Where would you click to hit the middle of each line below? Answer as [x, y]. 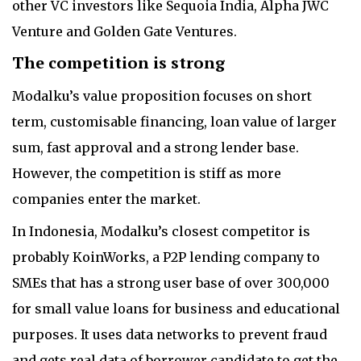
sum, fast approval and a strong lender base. [156, 147]
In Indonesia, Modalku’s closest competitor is [161, 231]
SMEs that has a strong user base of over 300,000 [171, 283]
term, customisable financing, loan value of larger [174, 122]
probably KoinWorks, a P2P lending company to [166, 257]
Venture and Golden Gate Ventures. [124, 31]
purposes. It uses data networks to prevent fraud [170, 334]
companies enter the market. [106, 199]
